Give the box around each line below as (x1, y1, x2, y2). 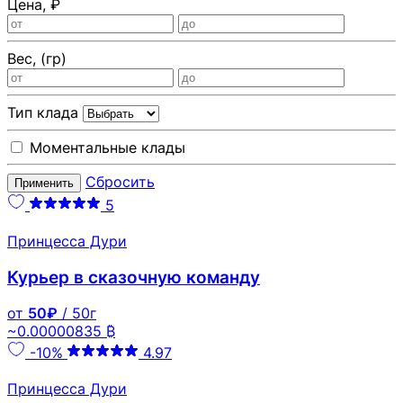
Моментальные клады (25, 138, 185, 157)
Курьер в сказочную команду (7, 266, 260, 288)
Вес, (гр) (7, 49, 67, 67)
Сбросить (85, 172, 155, 191)
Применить (14, 175, 74, 190)
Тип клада (7, 103, 83, 121)
